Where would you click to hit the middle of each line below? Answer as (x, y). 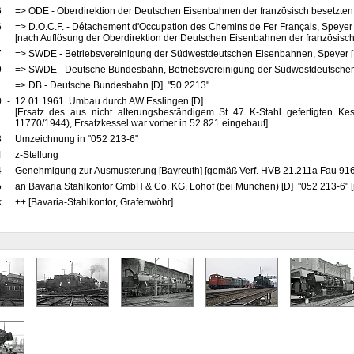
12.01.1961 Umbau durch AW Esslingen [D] (111, 101)
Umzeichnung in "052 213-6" (77, 139)
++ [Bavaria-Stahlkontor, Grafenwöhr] (94, 202)
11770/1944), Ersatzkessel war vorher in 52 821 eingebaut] (141, 123)
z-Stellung (38, 155)
